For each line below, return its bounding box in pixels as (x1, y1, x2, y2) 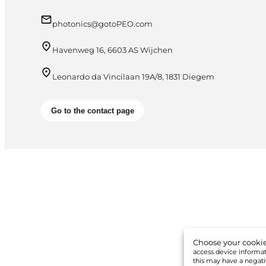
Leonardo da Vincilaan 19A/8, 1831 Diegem (52, 72, 214, 82)
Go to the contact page (50, 106, 134, 115)
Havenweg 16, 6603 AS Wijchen (52, 45, 173, 55)
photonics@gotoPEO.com (52, 18, 153, 28)
